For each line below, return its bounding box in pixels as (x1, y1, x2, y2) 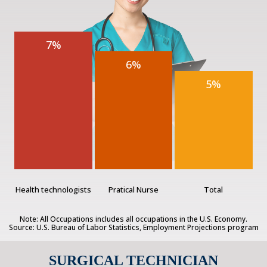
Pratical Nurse (108, 184, 159, 195)
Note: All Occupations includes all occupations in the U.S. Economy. (20, 213, 247, 224)
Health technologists (15, 184, 92, 195)
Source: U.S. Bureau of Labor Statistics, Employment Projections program (8, 222, 259, 232)
